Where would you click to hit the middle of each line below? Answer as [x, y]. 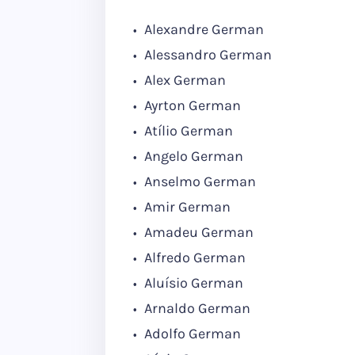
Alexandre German [204, 29]
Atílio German [187, 131]
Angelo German [192, 156]
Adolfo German [191, 334]
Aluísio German [192, 283]
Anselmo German [198, 181]
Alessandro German [206, 55]
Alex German [183, 80]
